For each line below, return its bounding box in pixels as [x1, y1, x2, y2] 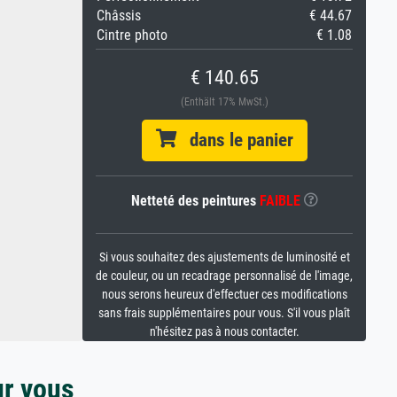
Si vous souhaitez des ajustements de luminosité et [98, 250, 350, 265]
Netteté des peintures [130, 192, 260, 209]
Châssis [97, 7, 141, 24]
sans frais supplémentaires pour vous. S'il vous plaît [98, 306, 350, 321]
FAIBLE [259, 192, 300, 209]
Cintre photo [97, 27, 167, 43]
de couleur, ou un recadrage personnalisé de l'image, [96, 269, 353, 284]
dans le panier [175, 129, 293, 151]
